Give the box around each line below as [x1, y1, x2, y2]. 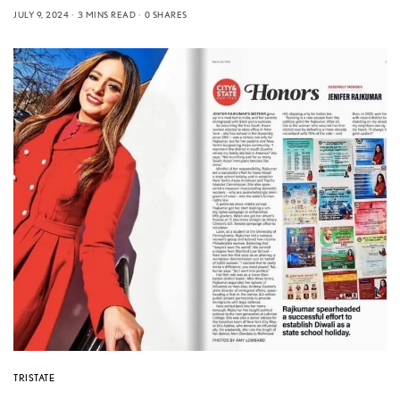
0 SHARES [144, 8, 187, 20]
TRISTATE [13, 371, 55, 384]
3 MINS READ [77, 8, 136, 20]
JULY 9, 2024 [13, 8, 69, 20]
